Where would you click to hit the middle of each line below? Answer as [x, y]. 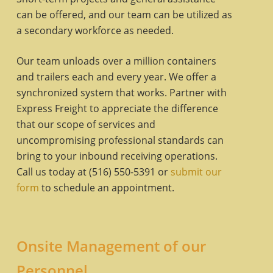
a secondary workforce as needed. [95, 30]
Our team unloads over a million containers [116, 61]
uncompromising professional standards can [120, 140]
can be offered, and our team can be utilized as [124, 14]
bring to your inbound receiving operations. [117, 156]
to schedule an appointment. [106, 187]
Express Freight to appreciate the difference [117, 108]
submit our [196, 172]
